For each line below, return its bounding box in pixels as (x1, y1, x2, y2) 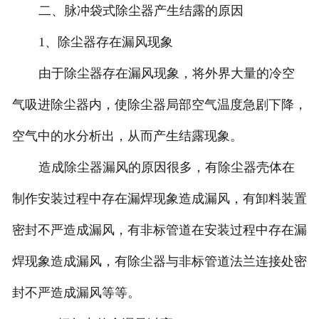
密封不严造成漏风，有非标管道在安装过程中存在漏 (11, 223, 307, 238)
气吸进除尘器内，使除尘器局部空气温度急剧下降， (11, 98, 307, 113)
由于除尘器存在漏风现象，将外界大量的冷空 (38, 66, 295, 81)
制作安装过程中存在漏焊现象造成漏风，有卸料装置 (11, 192, 307, 206)
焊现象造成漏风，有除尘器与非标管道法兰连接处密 (11, 254, 307, 269)
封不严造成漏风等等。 (11, 286, 140, 300)
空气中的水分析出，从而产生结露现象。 (11, 129, 243, 144)
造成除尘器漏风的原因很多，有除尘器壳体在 (38, 160, 295, 175)
